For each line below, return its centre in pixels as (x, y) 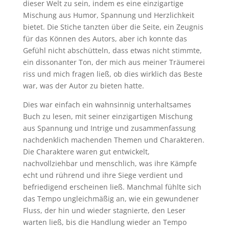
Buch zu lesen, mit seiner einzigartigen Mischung (108, 116)
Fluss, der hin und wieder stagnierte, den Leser (104, 210)
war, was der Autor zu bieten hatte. (83, 86)
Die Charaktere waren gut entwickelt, (86, 152)
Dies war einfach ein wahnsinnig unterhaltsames (107, 105)
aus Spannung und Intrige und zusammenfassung (109, 128)
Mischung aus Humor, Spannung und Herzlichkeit (108, 15)
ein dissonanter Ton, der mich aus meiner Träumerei (114, 62)
